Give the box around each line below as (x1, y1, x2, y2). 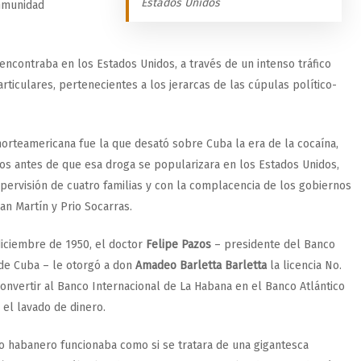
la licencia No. (267, 259, 342, 272)
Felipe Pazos (146, 238, 211, 251)
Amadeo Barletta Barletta (135, 259, 267, 272)
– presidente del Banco (211, 238, 335, 251)
